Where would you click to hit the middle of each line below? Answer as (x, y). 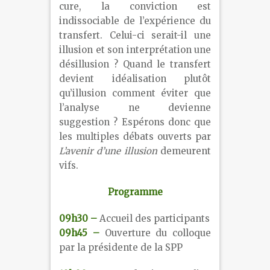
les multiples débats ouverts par (135, 137)
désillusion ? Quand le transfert (135, 64)
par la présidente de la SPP (121, 248)
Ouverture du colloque (155, 233)
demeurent (184, 151)
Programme (135, 192)
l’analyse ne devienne (135, 108)
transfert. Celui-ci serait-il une (135, 36)
